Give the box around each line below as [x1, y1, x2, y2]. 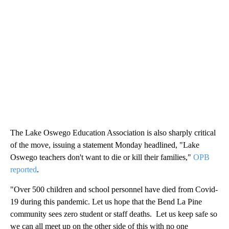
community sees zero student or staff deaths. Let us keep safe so [10, 210, 217, 219]
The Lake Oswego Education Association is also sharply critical [10, 128, 216, 138]
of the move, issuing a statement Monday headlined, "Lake [10, 141, 199, 150]
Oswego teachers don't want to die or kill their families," [10, 153, 193, 162]
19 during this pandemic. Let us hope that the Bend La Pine [10, 197, 202, 207]
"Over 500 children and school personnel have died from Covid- [10, 185, 218, 194]
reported [10, 165, 37, 174]
